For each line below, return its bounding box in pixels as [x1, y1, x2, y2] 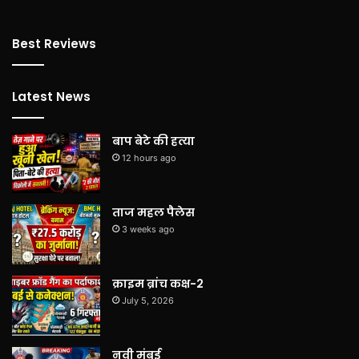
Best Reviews [12, 34, 96, 52]
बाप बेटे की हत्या [112, 132, 195, 149]
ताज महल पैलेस [112, 204, 195, 220]
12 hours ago [122, 151, 176, 163]
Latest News [12, 87, 91, 105]
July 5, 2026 [122, 294, 174, 306]
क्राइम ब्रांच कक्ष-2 [112, 275, 204, 292]
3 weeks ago [122, 223, 175, 235]
